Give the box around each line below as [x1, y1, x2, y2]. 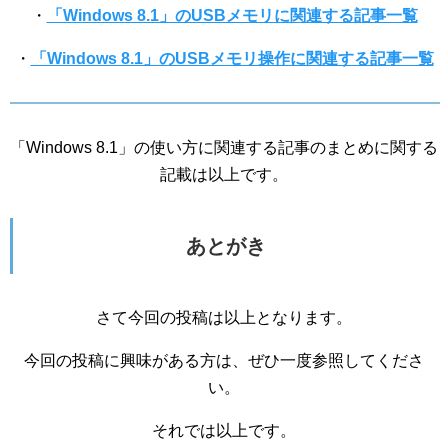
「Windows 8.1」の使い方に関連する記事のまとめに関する [10, 139, 438, 156]
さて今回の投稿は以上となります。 [96, 309, 352, 326]
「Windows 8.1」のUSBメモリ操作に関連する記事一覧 [30, 50, 434, 67]
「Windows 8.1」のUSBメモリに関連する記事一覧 [46, 7, 418, 24]
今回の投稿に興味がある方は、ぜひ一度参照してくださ [24, 352, 424, 369]
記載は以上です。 [160, 166, 288, 183]
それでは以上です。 [152, 422, 296, 439]
